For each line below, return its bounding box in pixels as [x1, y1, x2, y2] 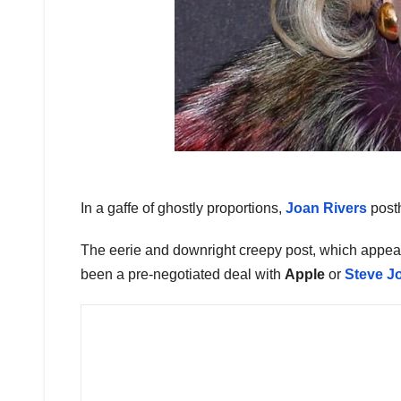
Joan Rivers [286, 200, 367, 217]
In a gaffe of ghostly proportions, [81, 200, 286, 217]
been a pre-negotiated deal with [81, 267, 285, 283]
